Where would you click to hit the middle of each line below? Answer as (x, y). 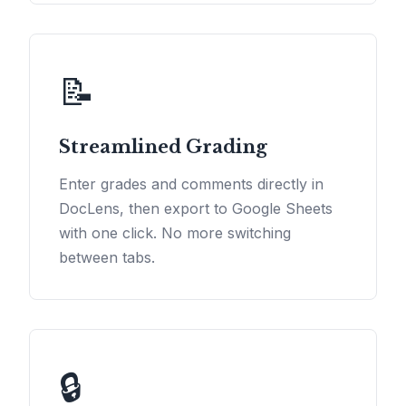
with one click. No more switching (175, 233)
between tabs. (107, 258)
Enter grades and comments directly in (191, 184)
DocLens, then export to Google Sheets (196, 209)
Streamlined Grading (163, 147)
